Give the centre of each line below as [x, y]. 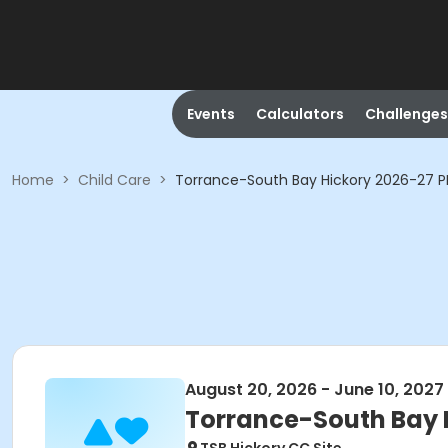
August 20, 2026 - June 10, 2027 [314, 389]
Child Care [114, 180]
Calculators [299, 114]
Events [210, 114]
